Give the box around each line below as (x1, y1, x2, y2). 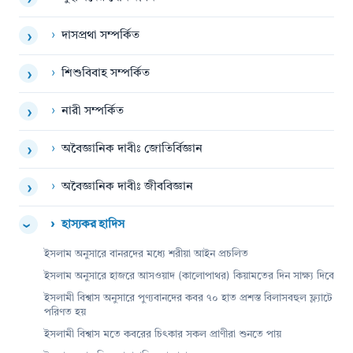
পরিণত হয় (44, 307, 86, 318)
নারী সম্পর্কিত (61, 105, 124, 117)
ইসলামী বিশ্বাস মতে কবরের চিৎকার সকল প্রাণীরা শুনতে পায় (44, 329, 281, 340)
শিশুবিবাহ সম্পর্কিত (61, 67, 150, 80)
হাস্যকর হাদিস (61, 218, 124, 231)
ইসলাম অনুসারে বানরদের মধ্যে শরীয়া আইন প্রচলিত (44, 248, 248, 259)
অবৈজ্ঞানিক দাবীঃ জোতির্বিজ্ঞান (61, 143, 203, 155)
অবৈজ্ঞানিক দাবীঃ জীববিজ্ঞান (61, 180, 193, 193)
